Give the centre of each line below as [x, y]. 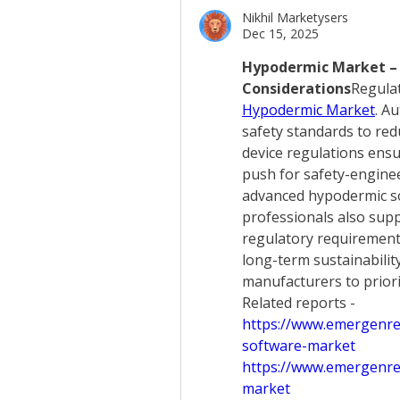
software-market [299, 346]
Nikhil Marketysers [295, 17]
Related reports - [300, 303]
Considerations [296, 88]
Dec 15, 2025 [280, 33]
